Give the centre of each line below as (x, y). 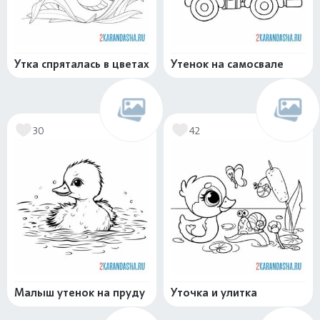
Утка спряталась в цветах (82, 64)
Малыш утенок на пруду (80, 292)
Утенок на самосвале (227, 64)
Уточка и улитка (214, 292)
